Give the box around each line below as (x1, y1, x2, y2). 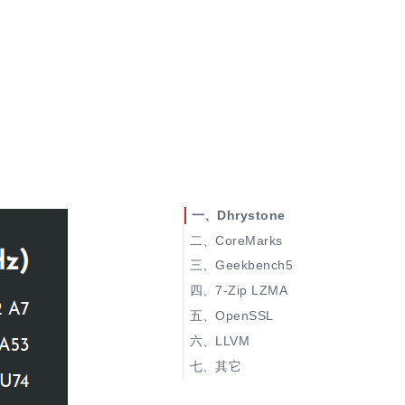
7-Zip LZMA (215, 283, 288, 298)
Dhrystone (217, 207, 286, 222)
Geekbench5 (215, 258, 294, 273)
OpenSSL (215, 308, 274, 324)
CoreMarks (215, 232, 283, 248)
